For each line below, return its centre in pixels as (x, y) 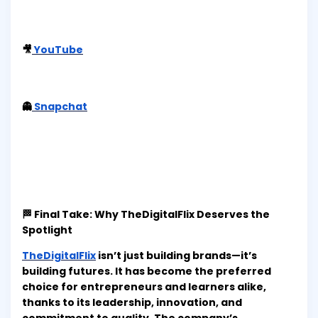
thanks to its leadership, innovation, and (132, 303)
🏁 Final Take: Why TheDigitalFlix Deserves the (146, 215)
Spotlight (47, 230)
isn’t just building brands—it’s (176, 256)
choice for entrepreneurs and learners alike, (144, 287)
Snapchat (61, 107)
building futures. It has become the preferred (147, 272)
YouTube (59, 50)
